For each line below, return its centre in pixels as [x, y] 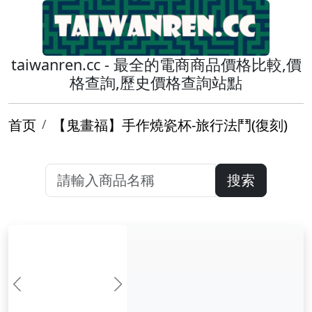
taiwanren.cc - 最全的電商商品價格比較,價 [156, 64]
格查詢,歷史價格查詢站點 [156, 83]
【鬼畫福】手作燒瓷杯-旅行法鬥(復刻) [170, 125]
